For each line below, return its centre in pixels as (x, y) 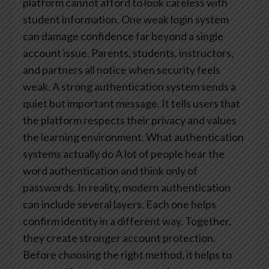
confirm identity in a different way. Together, (127, 221)
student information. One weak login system (126, 19)
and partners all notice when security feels (122, 69)
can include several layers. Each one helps (119, 204)
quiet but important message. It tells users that (131, 103)
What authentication (194, 137)
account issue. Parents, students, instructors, (128, 53)
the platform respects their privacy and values (130, 120)
